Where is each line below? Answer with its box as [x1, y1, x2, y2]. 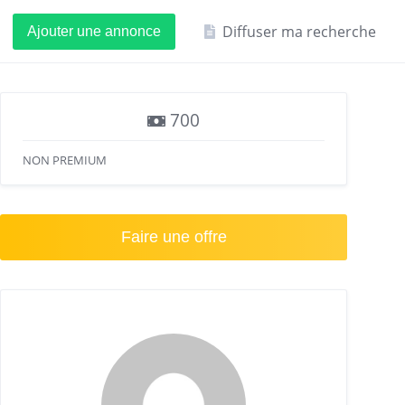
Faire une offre [120, 228, 227, 246]
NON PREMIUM [23, 152, 107, 168]
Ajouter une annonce [27, 23, 161, 39]
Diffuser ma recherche [222, 21, 376, 42]
